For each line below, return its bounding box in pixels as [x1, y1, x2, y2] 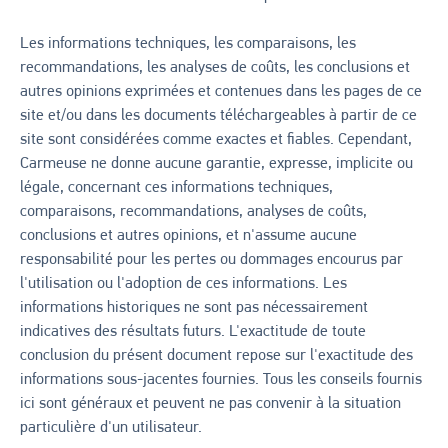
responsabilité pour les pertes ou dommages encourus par [20, 252, 403, 268]
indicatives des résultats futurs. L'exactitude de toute [20, 324, 366, 340]
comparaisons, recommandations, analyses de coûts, [20, 204, 367, 220]
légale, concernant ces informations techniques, [20, 180, 333, 196]
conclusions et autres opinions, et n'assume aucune [20, 228, 357, 244]
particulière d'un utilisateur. [20, 420, 202, 436]
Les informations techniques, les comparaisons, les [20, 36, 356, 52]
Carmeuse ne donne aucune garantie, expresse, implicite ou [20, 156, 413, 172]
